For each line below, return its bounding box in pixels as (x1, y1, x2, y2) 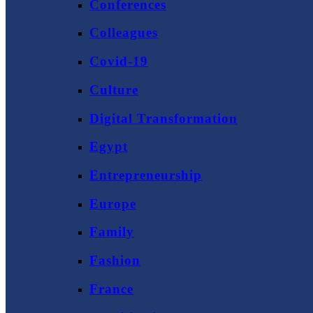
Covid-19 (89, 54, 148, 69)
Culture (89, 82, 138, 97)
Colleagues (89, 25, 158, 41)
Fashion (89, 253, 140, 268)
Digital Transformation (89, 110, 238, 126)
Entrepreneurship (89, 167, 202, 182)
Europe (89, 196, 136, 211)
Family (89, 224, 134, 240)
